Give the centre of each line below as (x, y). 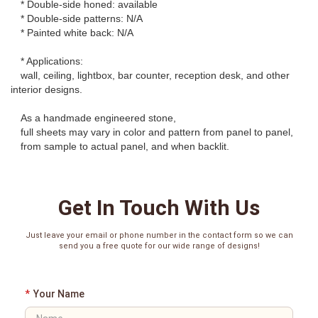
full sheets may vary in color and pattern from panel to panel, (157, 132)
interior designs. (46, 89)
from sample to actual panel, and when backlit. (125, 146)
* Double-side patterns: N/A (82, 18)
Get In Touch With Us (159, 207)
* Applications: (52, 61)
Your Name (59, 294)
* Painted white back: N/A (77, 32)
